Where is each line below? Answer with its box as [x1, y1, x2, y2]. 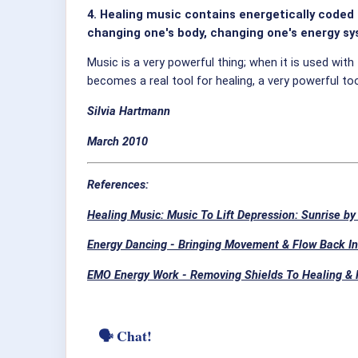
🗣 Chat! [98, 324, 152, 346]
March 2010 [87, 133, 148, 149]
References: [87, 177, 149, 192]
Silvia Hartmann [87, 104, 170, 119]
